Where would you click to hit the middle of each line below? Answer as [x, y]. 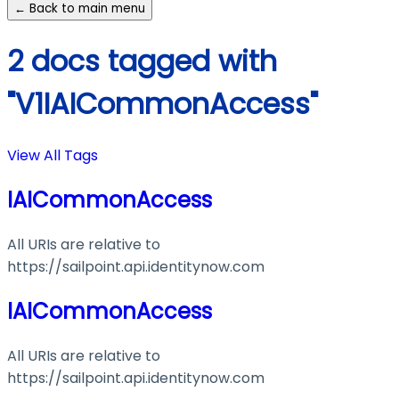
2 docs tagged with [142, 61]
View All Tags [53, 156]
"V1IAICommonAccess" [163, 103]
